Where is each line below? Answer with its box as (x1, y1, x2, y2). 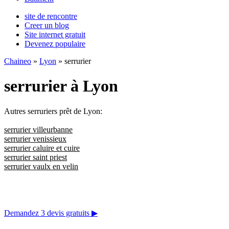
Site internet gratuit (25, 30, 85, 39)
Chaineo (4, 57, 31, 65)
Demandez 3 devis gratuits (4, 208, 91, 217)
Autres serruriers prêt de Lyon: (4, 106, 102, 116)
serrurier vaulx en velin (4, 162, 78, 171)
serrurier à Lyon (4, 77, 118, 96)
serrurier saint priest (4, 152, 67, 162)
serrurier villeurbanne (4, 125, 73, 134)
